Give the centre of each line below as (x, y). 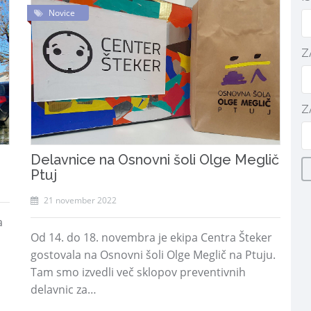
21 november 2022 (79, 200)
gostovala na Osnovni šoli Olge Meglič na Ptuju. (153, 255)
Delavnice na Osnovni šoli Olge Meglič (155, 160)
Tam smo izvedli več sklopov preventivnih (138, 272)
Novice (62, 13)
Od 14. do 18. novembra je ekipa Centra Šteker (151, 237)
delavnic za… (64, 289)
